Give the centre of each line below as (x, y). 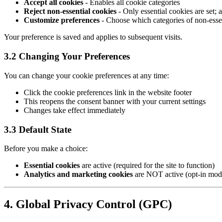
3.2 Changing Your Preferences (67, 56)
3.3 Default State (38, 129)
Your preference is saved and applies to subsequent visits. (93, 37)
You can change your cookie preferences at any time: (86, 75)
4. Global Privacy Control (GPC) (88, 204)
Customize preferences (62, 20)
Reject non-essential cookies (70, 11)
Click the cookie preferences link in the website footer (108, 92)
